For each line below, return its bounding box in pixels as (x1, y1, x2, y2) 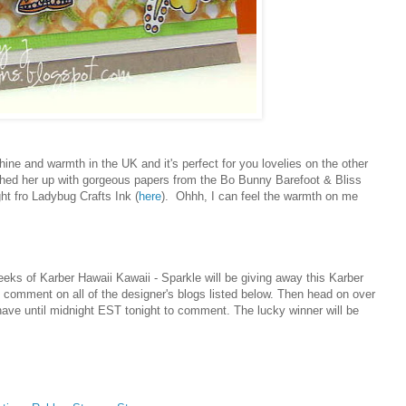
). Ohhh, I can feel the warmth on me (161, 189, 358, 204)
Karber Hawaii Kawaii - (40, 271, 158, 285)
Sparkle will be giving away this (158, 271, 329, 285)
